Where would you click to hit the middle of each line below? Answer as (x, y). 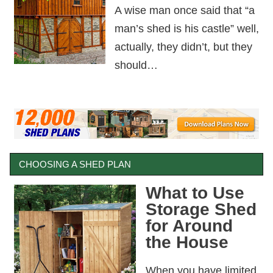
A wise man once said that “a (184, 10)
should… (136, 65)
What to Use (195, 193)
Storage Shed (201, 209)
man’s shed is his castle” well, (186, 28)
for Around (189, 225)
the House (187, 242)
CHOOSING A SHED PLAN (75, 165)
